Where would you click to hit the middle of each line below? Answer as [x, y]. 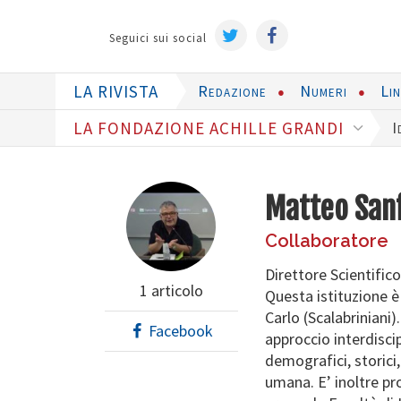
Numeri [324, 91]
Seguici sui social [158, 38]
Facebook [179, 331]
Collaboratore [326, 241]
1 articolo [171, 290]
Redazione [232, 91]
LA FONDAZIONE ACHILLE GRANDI [211, 128]
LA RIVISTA [116, 91]
